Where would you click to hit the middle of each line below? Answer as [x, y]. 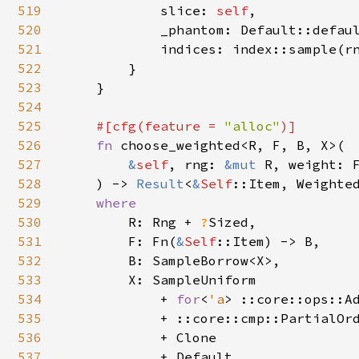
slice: [140, 10]
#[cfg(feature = [160, 126]
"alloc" [252, 126]
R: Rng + [164, 222]
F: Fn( [120, 241]
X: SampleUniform [160, 280]
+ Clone [140, 337]
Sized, [232, 222]
